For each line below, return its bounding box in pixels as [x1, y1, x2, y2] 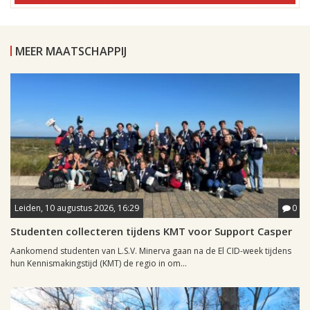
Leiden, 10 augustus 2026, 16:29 [15, 202, 139, 215]
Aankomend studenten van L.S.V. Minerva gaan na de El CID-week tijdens [10, 245, 291, 257]
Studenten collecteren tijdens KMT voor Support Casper [10, 224, 292, 239]
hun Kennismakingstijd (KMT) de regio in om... [10, 257, 187, 270]
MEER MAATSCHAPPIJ [15, 44, 127, 60]
